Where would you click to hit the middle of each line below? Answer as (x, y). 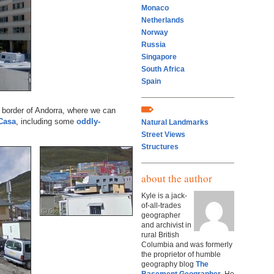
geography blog (168, 264)
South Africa (163, 69)
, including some (46, 121)
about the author (177, 179)
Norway (155, 33)
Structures (160, 147)
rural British (160, 235)
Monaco (155, 8)
